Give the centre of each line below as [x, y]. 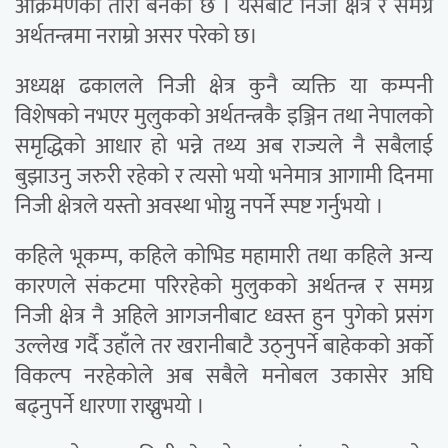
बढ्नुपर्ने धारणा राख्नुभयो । [110, 407]
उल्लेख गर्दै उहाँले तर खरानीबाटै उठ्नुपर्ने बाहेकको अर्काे [224, 347]
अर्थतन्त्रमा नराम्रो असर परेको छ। [136, 37]
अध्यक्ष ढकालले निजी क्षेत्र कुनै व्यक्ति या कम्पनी [224, 87]
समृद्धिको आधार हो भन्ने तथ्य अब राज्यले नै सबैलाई [224, 147]
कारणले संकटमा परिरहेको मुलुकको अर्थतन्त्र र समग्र [224, 287]
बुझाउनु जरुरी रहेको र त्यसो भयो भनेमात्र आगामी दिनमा [224, 177]
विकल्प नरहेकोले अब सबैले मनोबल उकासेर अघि [224, 377]
